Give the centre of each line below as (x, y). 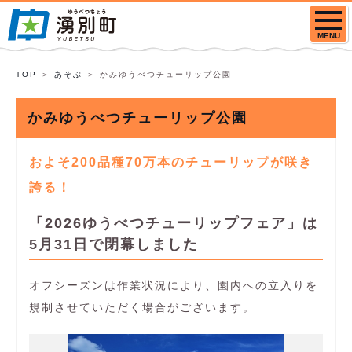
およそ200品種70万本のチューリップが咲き (171, 162)
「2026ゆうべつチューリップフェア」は (174, 223)
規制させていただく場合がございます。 (142, 307)
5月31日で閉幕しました (114, 244)
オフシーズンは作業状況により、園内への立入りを (174, 285)
